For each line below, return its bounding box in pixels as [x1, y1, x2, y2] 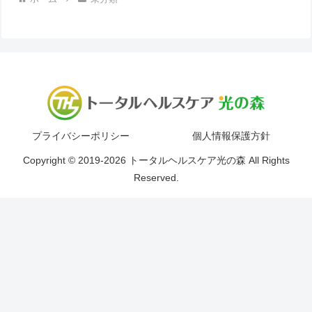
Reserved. [133, 172, 179, 184]
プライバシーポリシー [32, 130, 130, 142]
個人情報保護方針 [192, 130, 270, 142]
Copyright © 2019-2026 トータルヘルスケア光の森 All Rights [22, 155, 290, 166]
